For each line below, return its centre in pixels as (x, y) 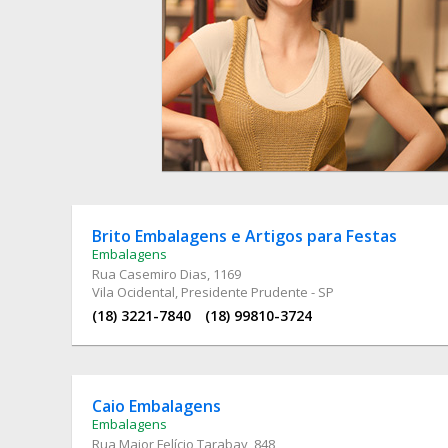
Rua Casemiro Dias (149, 273)
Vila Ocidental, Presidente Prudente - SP (213, 291)
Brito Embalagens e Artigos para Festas (244, 235)
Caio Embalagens (156, 405)
